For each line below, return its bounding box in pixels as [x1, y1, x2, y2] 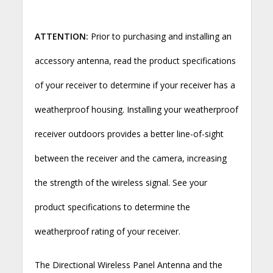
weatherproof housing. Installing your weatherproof [34, 103, 238, 115]
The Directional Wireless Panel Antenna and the [34, 258, 222, 271]
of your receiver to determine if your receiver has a [34, 79, 235, 91]
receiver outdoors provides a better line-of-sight [34, 127, 224, 140]
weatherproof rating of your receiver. [34, 225, 180, 237]
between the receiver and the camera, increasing [34, 152, 227, 164]
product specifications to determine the [34, 200, 190, 213]
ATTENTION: [34, 30, 88, 42]
